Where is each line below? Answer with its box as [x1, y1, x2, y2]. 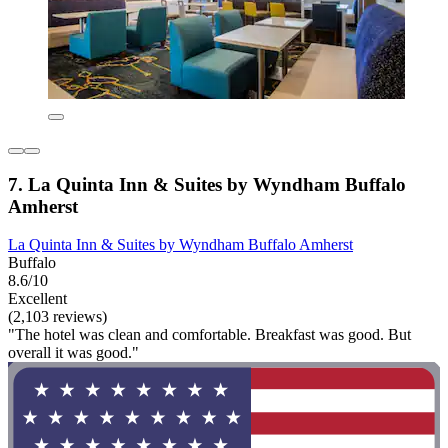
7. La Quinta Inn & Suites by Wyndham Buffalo [8, 173, 406, 195]
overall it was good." [8, 344, 139, 362]
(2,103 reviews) [8, 308, 107, 326]
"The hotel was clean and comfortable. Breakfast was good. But [8, 326, 411, 344]
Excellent [8, 290, 67, 308]
